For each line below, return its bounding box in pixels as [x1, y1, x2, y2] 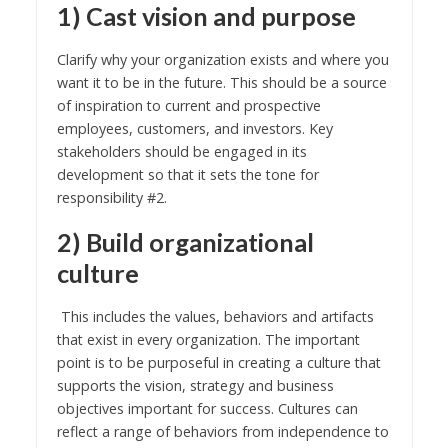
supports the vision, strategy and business [56, 375, 334, 395]
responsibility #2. [56, 187, 167, 207]
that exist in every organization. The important [56, 329, 360, 349]
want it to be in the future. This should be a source [56, 72, 387, 92]
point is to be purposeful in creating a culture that [56, 352, 381, 372]
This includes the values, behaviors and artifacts [56, 306, 374, 326]
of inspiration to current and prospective [56, 95, 321, 115]
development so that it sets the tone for [56, 164, 319, 184]
